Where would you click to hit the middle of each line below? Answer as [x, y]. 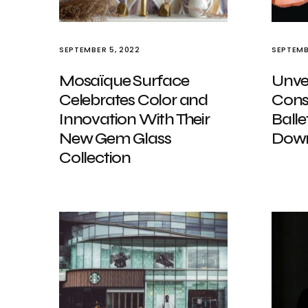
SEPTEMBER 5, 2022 [100, 49]
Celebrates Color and [134, 100]
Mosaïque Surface [124, 81]
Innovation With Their [134, 119]
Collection [95, 158]
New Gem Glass [115, 139]
